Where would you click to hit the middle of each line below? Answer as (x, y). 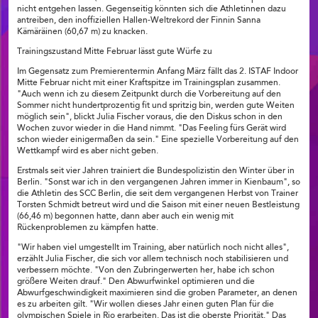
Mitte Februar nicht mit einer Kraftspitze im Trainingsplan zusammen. (149, 83)
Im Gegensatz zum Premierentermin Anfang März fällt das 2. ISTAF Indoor (158, 72)
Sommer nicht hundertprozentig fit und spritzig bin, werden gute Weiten (156, 106)
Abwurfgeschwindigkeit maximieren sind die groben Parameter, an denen (157, 294)
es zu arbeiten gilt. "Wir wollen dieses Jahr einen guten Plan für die (146, 305)
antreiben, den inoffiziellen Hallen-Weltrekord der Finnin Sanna (139, 21)
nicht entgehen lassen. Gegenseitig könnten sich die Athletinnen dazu (152, 10)
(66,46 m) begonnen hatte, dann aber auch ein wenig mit (125, 217)
